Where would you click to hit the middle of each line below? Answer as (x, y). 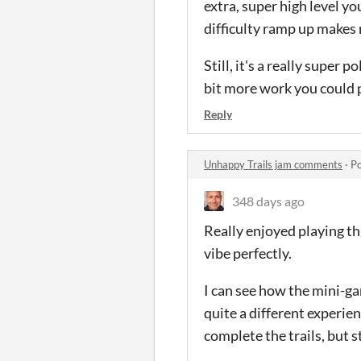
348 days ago (268, 201)
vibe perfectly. (248, 253)
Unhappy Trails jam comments (273, 164)
